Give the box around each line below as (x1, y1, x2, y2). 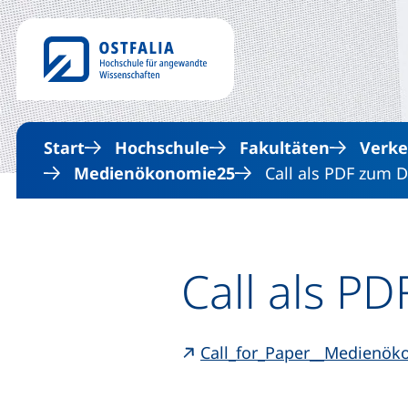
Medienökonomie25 (74, 162, 235, 184)
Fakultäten (240, 137, 330, 158)
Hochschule (115, 137, 209, 158)
